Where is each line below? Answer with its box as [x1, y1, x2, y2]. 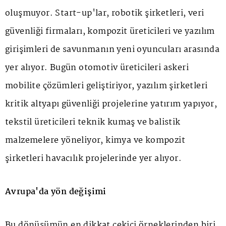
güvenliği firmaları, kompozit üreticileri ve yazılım [5, 25, 215, 39]
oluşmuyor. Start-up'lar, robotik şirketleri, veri [5, 7, 204, 21]
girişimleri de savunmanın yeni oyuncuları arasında [5, 43, 219, 57]
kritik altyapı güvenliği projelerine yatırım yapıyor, [5, 97, 217, 111]
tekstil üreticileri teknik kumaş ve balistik [5, 116, 181, 130]
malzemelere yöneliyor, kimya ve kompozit [5, 134, 185, 148]
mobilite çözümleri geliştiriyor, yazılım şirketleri [5, 79, 208, 93]
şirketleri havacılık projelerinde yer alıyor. [5, 152, 182, 166]
